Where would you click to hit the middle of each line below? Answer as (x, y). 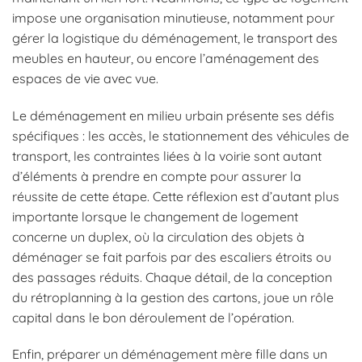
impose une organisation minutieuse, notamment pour (173, 17)
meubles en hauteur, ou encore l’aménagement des (166, 58)
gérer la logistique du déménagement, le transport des (175, 38)
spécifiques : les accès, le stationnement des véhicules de (181, 135)
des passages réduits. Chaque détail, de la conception (172, 277)
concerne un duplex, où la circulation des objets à (158, 236)
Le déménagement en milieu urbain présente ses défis (173, 115)
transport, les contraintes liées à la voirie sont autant (167, 156)
